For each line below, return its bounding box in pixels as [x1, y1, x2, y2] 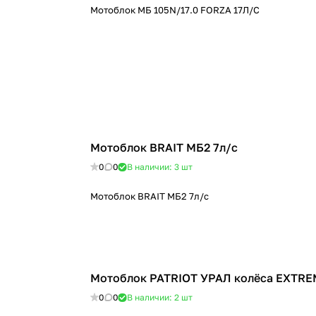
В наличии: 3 [127, 162, 181, 172]
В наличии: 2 [127, 292, 181, 303]
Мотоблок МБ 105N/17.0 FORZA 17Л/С [90, 4, 260, 16]
